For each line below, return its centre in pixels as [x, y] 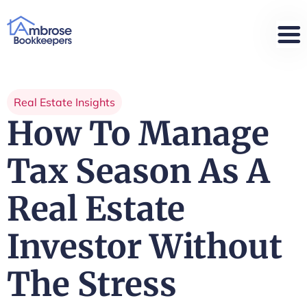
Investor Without [145, 247]
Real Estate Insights [64, 102]
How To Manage [138, 134]
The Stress [92, 284]
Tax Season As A [138, 171]
